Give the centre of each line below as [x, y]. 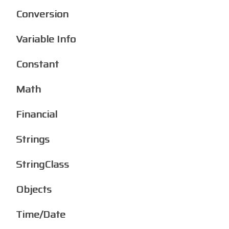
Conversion [42, 14]
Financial [37, 114]
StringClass [42, 164]
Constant [37, 64]
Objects [34, 189]
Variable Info [46, 39]
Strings [33, 139]
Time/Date [41, 214]
